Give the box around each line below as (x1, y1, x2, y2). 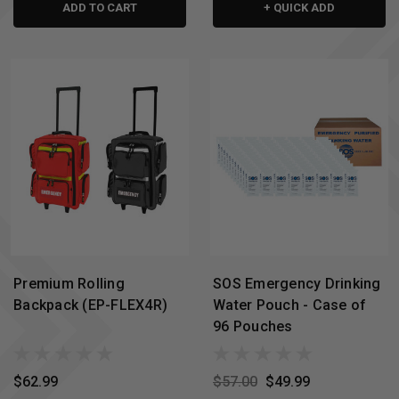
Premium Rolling (13, 275, 125, 293)
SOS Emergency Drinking (213, 275, 381, 293)
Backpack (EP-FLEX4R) (13, 297, 167, 314)
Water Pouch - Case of (213, 297, 367, 314)
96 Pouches (213, 318, 293, 336)
